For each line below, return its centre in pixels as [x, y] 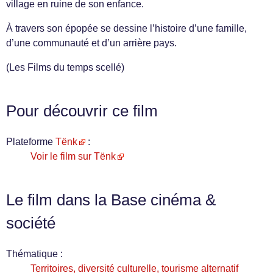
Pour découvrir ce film [82, 111]
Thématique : [34, 254]
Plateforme [31, 142]
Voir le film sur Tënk [73, 156]
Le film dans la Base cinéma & [111, 200]
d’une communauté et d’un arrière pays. [91, 43]
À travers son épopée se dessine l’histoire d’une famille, [126, 28]
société [31, 223]
